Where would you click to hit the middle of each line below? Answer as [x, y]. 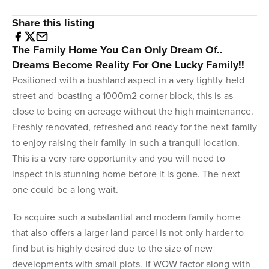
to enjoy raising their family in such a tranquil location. [126, 143]
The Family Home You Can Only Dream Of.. [117, 50]
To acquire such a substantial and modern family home [126, 217]
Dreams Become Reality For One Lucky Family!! [128, 65]
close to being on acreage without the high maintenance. [133, 112]
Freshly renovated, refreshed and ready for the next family [134, 127]
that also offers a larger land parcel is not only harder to [128, 233]
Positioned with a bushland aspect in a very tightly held [128, 80]
